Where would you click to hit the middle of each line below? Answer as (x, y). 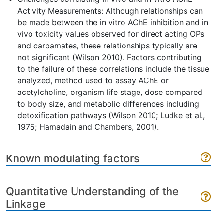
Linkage (26, 204)
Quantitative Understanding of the (92, 191)
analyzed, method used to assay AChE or (93, 80)
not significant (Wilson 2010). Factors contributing (109, 57)
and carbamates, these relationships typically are (107, 46)
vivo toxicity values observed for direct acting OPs (111, 34)
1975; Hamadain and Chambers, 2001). (88, 127)
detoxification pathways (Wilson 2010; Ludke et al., (111, 115)
